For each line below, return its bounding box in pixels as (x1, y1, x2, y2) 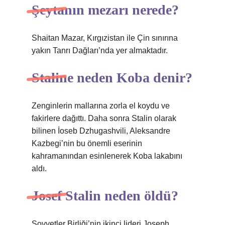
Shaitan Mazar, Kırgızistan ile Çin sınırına (32, 34, 178, 42)
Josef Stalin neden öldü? (32, 188, 178, 203)
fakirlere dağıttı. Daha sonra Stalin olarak (32, 114, 176, 123)
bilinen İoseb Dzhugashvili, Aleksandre (32, 127, 170, 135)
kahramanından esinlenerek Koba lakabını (32, 152, 182, 160)
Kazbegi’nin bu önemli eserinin (32, 139, 142, 148)
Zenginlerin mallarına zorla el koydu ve (32, 101, 170, 110)
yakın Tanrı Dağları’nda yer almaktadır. (32, 46, 168, 55)
